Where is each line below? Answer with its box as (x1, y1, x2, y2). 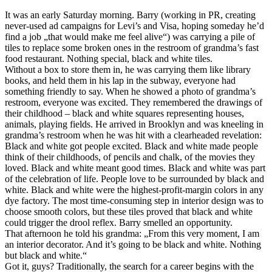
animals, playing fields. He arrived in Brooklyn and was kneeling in (5, 119, 263, 130)
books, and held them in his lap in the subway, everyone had (5, 75, 236, 86)
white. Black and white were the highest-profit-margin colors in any (5, 185, 263, 195)
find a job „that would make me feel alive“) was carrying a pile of (5, 32, 255, 42)
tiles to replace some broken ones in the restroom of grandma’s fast (5, 42, 259, 53)
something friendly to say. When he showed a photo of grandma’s (5, 86, 256, 97)
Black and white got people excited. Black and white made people (5, 141, 258, 152)
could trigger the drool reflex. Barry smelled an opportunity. (5, 217, 233, 228)
